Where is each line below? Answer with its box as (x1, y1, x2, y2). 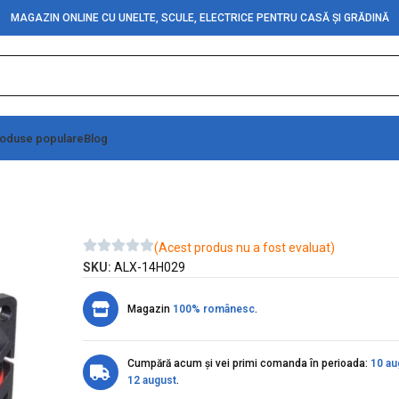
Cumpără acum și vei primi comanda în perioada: (126, 357, 370, 370)
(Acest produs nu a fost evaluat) (153, 240, 335, 255)
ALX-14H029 (113, 260, 185, 274)
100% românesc (172, 302, 255, 315)
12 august (126, 374, 176, 387)
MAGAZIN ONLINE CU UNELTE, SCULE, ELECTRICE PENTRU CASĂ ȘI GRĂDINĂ (10, 12, 389, 24)
